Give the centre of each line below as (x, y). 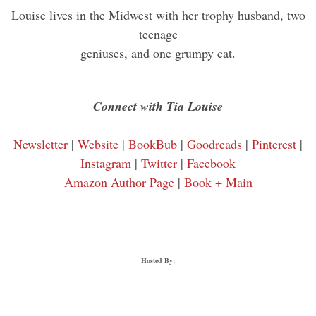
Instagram (106, 163)
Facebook (211, 163)
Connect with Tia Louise (158, 107)
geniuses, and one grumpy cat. (158, 53)
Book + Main (218, 182)
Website (98, 144)
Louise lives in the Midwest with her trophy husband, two (158, 15)
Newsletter (41, 144)
